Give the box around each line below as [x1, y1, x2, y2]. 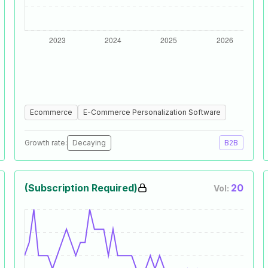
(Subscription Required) [25, 182, 138, 194]
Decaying [72, 138, 106, 147]
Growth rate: [25, 138, 67, 147]
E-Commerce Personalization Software [83, 108, 221, 117]
